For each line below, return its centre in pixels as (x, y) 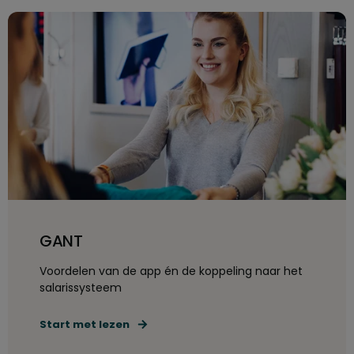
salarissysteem (81, 288)
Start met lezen (85, 324)
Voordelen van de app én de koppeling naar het (171, 271)
